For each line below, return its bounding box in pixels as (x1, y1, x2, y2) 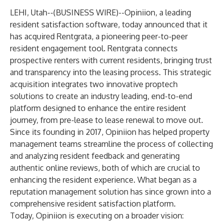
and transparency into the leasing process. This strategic (10, 67, 212, 77)
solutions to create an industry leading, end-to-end (10, 91, 192, 101)
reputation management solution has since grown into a (10, 187, 211, 197)
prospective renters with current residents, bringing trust (10, 55, 212, 65)
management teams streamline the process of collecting (10, 139, 213, 149)
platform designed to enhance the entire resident (10, 103, 186, 113)
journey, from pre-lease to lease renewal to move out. (10, 115, 203, 125)
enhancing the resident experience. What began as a (10, 175, 197, 185)
